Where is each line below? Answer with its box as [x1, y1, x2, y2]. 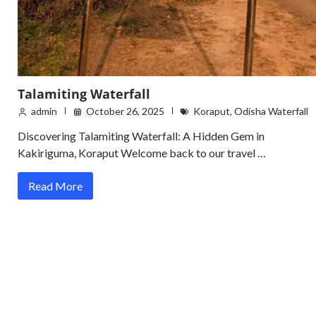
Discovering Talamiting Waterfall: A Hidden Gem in [18, 128, 265, 142]
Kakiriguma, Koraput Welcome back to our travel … [18, 145, 266, 159]
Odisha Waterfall [234, 104, 308, 117]
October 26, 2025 [86, 104, 164, 117]
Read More [28, 178, 83, 193]
